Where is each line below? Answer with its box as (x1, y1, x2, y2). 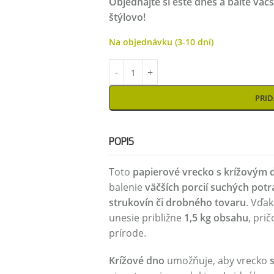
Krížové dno (108, 254, 165, 267)
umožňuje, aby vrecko (164, 254, 270, 267)
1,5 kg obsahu (183, 211, 248, 224)
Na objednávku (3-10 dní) (108, 36, 213, 48)
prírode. (108, 226, 146, 240)
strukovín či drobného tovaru (108, 196, 246, 209)
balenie (108, 180, 145, 194)
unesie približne (108, 211, 184, 224)
